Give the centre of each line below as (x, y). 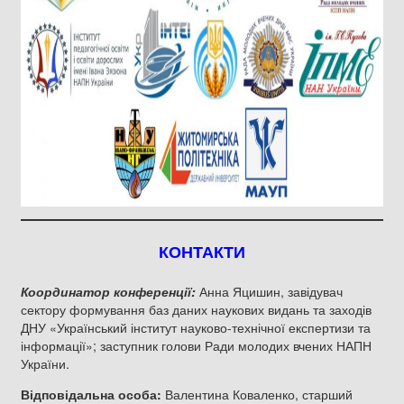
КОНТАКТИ (202, 252)
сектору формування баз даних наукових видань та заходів (196, 309)
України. (45, 363)
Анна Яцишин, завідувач (269, 291)
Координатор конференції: (108, 291)
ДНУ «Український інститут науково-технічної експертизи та (196, 327)
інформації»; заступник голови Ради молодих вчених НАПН (196, 345)
